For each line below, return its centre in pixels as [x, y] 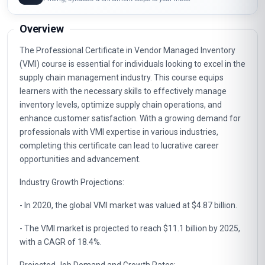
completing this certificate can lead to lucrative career [119, 195]
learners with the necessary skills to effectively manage [123, 140]
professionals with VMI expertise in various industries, [119, 181]
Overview [42, 78]
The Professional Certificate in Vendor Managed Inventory [127, 99]
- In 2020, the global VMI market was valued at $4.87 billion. [128, 254]
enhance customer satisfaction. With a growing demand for [130, 167]
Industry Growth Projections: [72, 231]
